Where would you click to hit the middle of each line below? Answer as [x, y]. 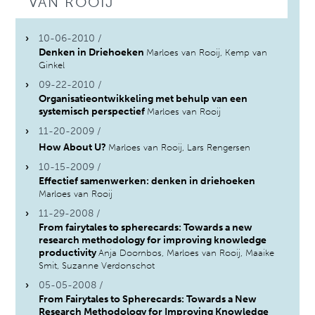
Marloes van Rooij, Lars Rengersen [180, 148]
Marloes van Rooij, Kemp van [207, 53]
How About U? [74, 148]
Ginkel [52, 65]
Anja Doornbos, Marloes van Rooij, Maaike [187, 253]
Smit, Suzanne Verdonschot [97, 266]
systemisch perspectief [93, 112]
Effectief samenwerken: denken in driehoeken [147, 181]
